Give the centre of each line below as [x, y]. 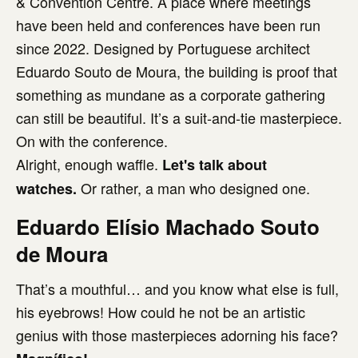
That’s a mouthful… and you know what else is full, [177, 288]
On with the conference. [94, 141]
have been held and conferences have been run [168, 25]
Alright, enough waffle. [89, 164]
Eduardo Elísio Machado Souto [168, 227]
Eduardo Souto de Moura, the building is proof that [177, 71]
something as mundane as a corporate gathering [171, 94]
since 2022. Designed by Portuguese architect [163, 48]
